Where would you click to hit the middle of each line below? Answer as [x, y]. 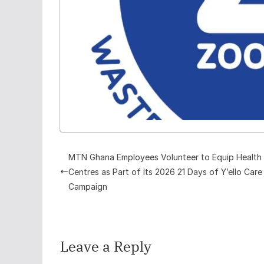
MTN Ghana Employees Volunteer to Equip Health [165, 157]
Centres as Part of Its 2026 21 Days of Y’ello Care [165, 171]
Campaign [88, 186]
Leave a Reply [106, 246]
